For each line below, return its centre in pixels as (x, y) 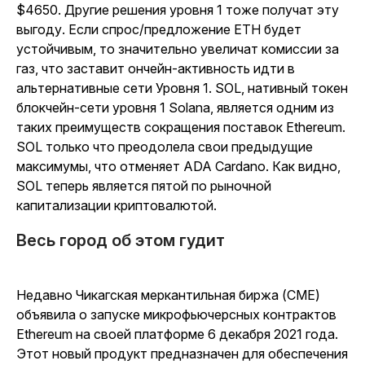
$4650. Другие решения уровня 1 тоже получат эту (178, 10)
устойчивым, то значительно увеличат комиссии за (178, 49)
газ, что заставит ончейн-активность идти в (156, 68)
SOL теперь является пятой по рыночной (144, 186)
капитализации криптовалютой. (117, 205)
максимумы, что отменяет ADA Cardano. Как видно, (178, 166)
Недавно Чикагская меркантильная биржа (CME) (168, 295)
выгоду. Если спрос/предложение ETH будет (159, 29)
